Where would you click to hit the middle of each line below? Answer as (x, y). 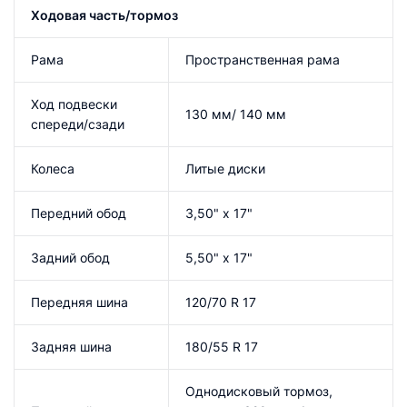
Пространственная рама (263, 59)
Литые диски (225, 168)
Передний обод (79, 213)
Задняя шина (71, 346)
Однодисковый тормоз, (259, 391)
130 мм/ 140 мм (236, 114)
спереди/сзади (78, 124)
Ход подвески (74, 104)
